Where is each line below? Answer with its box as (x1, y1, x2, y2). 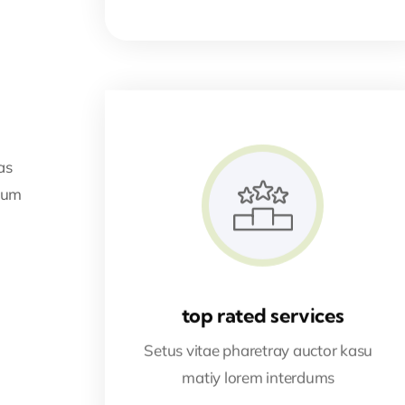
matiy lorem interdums (182, 367, 335, 387)
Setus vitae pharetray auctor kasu (144, 340, 373, 360)
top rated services (181, 302, 344, 328)
